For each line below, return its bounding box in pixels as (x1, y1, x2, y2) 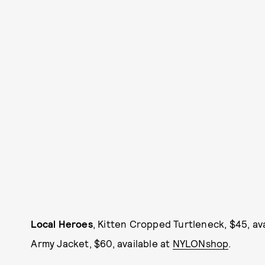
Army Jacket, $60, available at (31, 237, 173, 249)
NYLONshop (172, 237, 229, 249)
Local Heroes (31, 217, 93, 230)
